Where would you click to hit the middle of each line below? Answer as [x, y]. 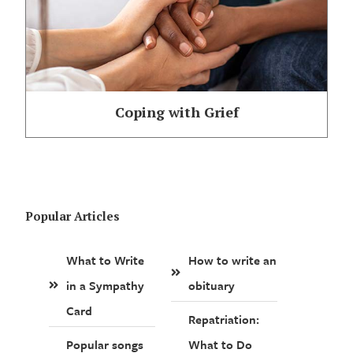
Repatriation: [224, 319]
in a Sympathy [106, 285]
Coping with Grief [176, 111]
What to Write [106, 260]
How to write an [233, 260]
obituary [212, 285]
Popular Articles [73, 216]
